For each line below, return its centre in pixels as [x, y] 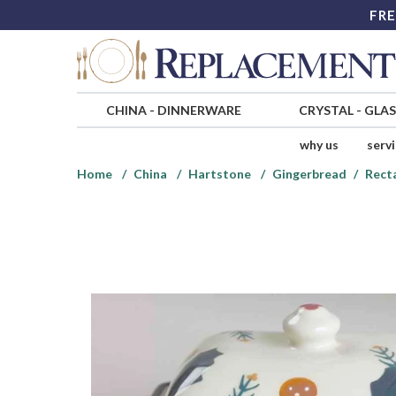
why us [319, 145]
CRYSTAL [326, 110]
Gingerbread [309, 174]
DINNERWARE [199, 110]
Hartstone [220, 174]
